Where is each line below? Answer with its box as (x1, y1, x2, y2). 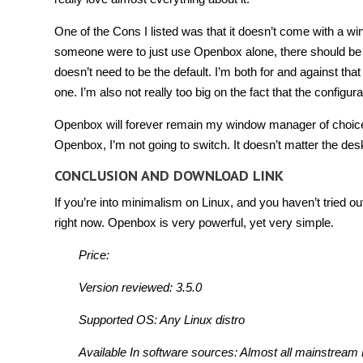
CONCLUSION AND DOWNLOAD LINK (54, 166, 284, 185)
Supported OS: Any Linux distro (79, 313, 245, 327)
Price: (79, 248, 109, 262)
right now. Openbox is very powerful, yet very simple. (54, 216, 334, 229)
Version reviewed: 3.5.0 (79, 280, 202, 294)
